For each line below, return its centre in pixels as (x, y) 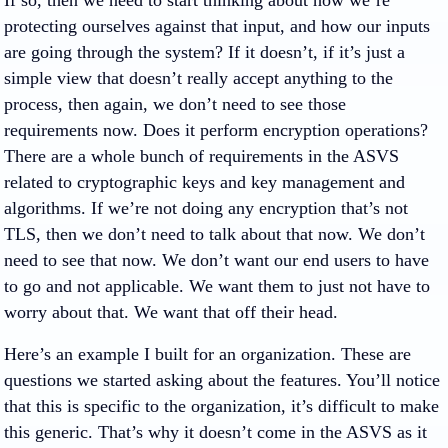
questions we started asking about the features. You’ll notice (222, 380)
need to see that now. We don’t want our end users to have (216, 260)
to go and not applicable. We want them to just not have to (217, 286)
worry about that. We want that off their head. (171, 312)
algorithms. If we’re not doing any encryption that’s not (206, 208)
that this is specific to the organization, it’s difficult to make (221, 406)
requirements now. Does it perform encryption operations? (216, 130)
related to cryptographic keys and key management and (204, 182)
